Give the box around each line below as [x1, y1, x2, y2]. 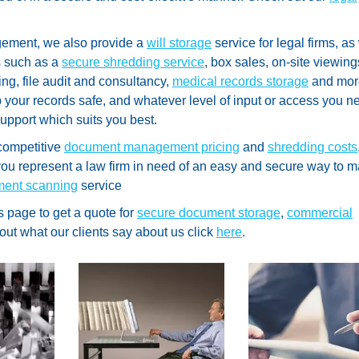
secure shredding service [62, 54, 204, 69]
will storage [147, 35, 212, 50]
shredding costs [268, 139, 357, 154]
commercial [287, 205, 353, 220]
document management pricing [64, 139, 240, 154]
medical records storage [172, 74, 309, 88]
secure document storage [137, 205, 280, 220]
